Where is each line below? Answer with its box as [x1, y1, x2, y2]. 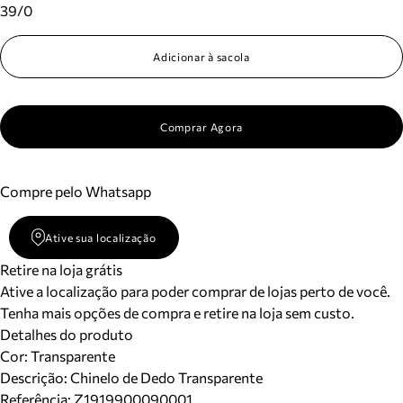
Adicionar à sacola [153, 50, 250, 63]
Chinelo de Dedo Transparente [70, 369, 263, 386]
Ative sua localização [44, 231, 157, 244]
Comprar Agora [159, 121, 244, 133]
